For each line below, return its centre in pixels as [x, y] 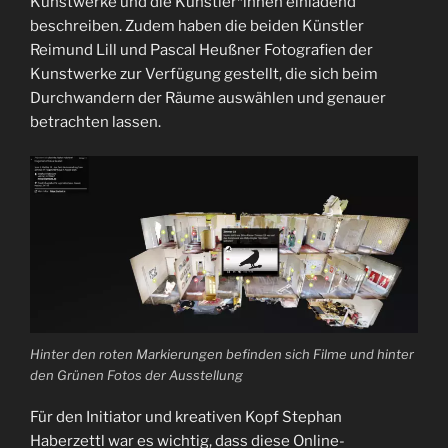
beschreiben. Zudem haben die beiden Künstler [197, 25]
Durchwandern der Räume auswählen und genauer [208, 97]
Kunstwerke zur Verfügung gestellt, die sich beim [204, 73]
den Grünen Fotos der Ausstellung [136, 374]
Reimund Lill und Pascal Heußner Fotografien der [201, 49]
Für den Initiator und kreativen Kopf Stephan [186, 417]
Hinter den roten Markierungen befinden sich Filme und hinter [222, 353]
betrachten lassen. [95, 121]
